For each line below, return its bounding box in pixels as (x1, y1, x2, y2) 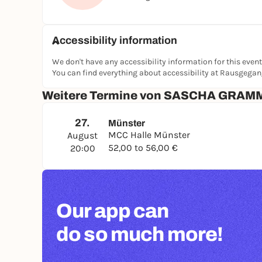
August (67, 130, 98, 141)
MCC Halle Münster (108, 129, 190, 140)
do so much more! (56, 223, 223, 245)
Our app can (56, 200, 169, 222)
